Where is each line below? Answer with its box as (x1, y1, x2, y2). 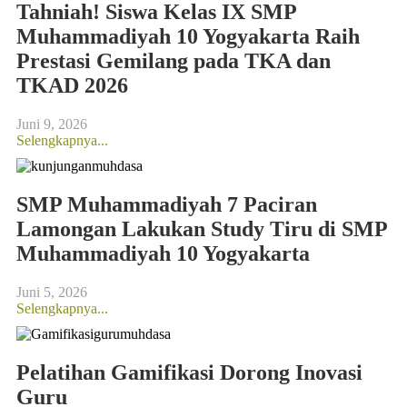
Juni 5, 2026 (16, 283, 87, 300)
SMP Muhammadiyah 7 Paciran (16, 193, 317, 217)
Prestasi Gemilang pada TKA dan (16, 49, 331, 74)
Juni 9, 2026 (16, 116, 87, 133)
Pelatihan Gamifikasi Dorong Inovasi (16, 360, 362, 384)
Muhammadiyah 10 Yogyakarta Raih (16, 25, 360, 49)
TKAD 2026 (16, 74, 128, 98)
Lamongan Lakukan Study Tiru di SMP (16, 217, 387, 242)
